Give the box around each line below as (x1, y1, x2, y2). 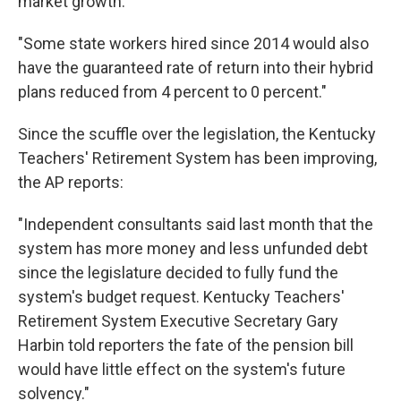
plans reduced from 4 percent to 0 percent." (18, 82, 327, 101)
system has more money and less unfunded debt (18, 239, 368, 258)
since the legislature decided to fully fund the (18, 263, 338, 282)
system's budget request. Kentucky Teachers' (18, 287, 345, 306)
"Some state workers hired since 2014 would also (18, 34, 369, 53)
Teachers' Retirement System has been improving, (18, 149, 377, 167)
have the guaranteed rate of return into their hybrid (18, 58, 373, 77)
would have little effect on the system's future (18, 360, 346, 379)
